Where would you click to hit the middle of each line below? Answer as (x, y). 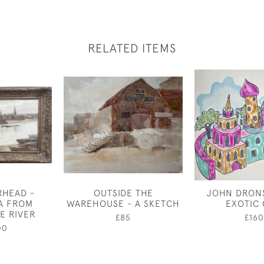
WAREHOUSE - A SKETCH (123, 203)
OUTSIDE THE (123, 193)
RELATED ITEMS (132, 48)
